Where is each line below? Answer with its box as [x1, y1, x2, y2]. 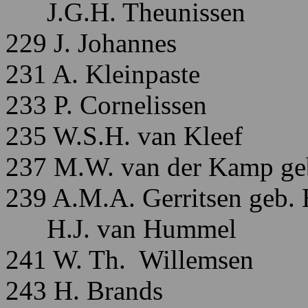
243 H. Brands [5, 276, 163, 305]
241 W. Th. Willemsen [5, 245, 254, 274]
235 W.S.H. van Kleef [5, 121, 243, 151]
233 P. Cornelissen [5, 90, 207, 120]
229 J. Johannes [5, 28, 177, 58]
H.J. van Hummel [5, 214, 236, 243]
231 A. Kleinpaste [5, 59, 200, 89]
